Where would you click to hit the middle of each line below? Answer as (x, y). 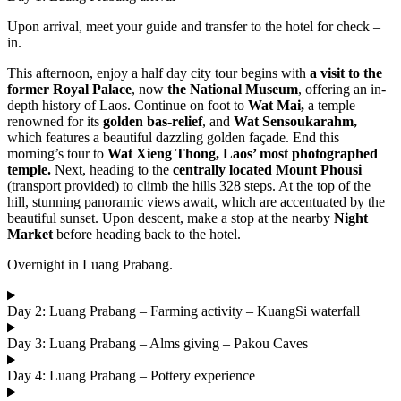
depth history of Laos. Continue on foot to (128, 106)
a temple (330, 106)
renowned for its (55, 122)
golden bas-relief (153, 122)
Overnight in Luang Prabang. (90, 265)
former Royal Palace (69, 90)
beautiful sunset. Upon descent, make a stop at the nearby (171, 218)
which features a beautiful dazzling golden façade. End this (173, 138)
